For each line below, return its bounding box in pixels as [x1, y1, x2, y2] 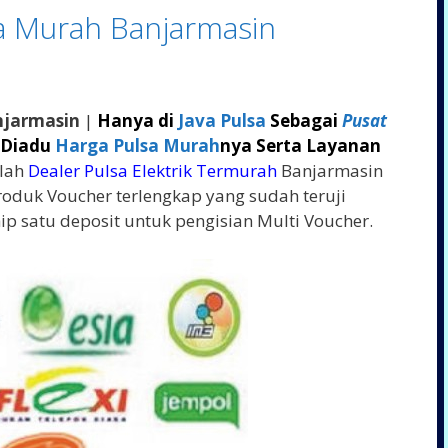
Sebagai [266, 109, 342, 133]
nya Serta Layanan [220, 134, 381, 158]
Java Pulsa [178, 109, 266, 133]
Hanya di [97, 109, 178, 133]
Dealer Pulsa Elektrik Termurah [28, 159, 277, 183]
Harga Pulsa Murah [55, 134, 220, 158]
